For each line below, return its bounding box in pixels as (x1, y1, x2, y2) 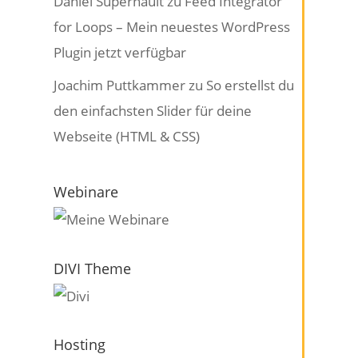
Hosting (54, 335, 106, 355)
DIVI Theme (54, 258, 132, 278)
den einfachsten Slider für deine (54, 101, 253, 120)
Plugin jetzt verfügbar (54, 43, 187, 62)
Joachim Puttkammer (54, 75, 186, 94)
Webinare (54, 181, 119, 201)
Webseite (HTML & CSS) (54, 126, 201, 145)
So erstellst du (206, 75, 295, 94)
